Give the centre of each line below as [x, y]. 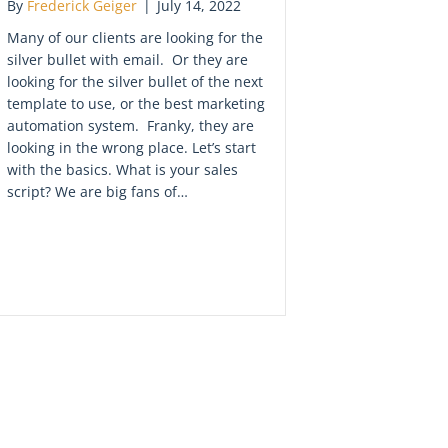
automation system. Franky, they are [130, 125]
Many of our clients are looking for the [135, 37]
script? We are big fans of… [97, 191]
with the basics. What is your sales [122, 169]
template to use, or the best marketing [136, 103]
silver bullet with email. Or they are [127, 59]
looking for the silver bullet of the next [135, 81]
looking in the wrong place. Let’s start [131, 147]
